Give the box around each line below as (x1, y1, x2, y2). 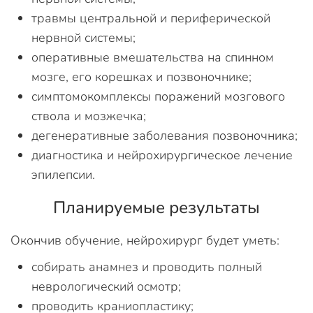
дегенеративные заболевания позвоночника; (31, 126, 298, 144)
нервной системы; (31, 29, 136, 46)
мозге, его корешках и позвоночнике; (31, 68, 252, 85)
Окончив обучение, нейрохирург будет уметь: (10, 231, 279, 249)
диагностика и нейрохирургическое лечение (31, 146, 293, 163)
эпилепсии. (31, 166, 95, 183)
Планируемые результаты (53, 196, 260, 219)
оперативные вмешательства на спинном (31, 48, 274, 66)
